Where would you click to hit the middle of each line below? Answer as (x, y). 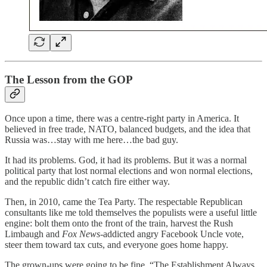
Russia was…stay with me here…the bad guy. (91, 140)
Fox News (81, 234)
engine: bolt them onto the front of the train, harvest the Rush (119, 223)
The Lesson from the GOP (69, 79)
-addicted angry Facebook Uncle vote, (172, 234)
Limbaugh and (33, 234)
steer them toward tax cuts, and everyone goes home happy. (117, 245)
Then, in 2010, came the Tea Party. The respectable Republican (124, 202)
